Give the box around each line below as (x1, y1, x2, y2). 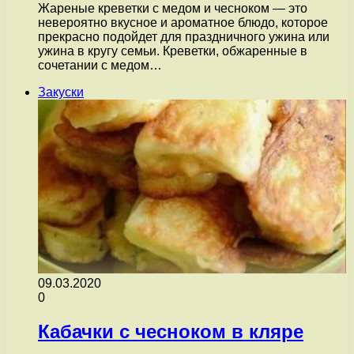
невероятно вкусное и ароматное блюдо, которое (38, 16, 328, 30)
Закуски (38, 85, 84, 100)
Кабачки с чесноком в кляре (38, 321, 303, 343)
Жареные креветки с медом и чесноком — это (38, 2, 307, 16)
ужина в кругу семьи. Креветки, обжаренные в (38, 44, 307, 58)
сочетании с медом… (38, 58, 162, 73)
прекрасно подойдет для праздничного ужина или (38, 30, 330, 44)
